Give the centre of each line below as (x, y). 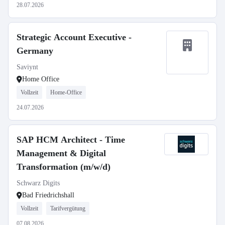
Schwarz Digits (38, 183)
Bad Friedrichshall (48, 195)
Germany (35, 51)
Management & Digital (61, 153)
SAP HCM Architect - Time (71, 140)
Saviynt (27, 67)
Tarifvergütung (68, 208)
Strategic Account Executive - (74, 37)
